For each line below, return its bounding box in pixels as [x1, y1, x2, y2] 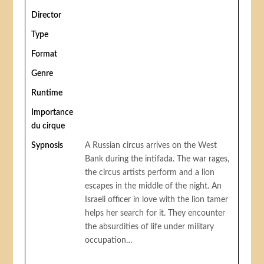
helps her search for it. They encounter [85, 209, 226, 218]
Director [31, 11, 62, 20]
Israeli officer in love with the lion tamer [85, 196, 229, 204]
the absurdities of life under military [85, 223, 214, 232]
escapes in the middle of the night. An [85, 182, 222, 191]
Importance [31, 108, 74, 117]
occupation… [85, 236, 133, 245]
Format [31, 50, 58, 59]
